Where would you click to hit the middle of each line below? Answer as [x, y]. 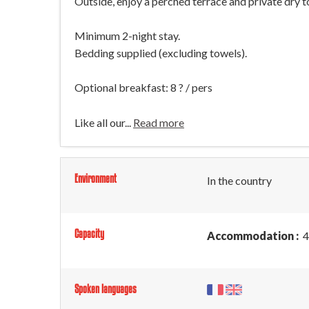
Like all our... [104, 122]
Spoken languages [106, 289]
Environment [96, 178]
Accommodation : [254, 236]
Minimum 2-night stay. [127, 36]
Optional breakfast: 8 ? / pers [143, 87]
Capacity [89, 233]
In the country [239, 180]
